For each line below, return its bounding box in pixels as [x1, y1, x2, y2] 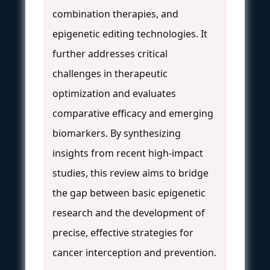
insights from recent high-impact [52, 146, 203, 160]
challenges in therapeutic [52, 66, 168, 80]
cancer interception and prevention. [52, 245, 216, 259]
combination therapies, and [52, 7, 178, 20]
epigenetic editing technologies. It [52, 27, 207, 40]
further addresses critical [52, 46, 168, 60]
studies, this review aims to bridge [52, 166, 209, 180]
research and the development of [52, 206, 205, 219]
